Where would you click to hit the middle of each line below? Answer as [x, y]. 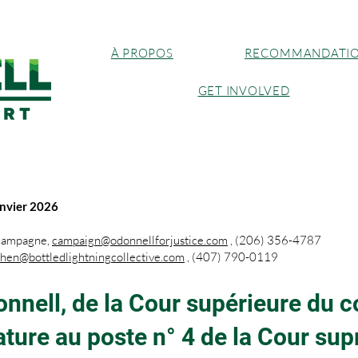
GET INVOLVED [244, 91]
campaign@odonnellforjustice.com [140, 240]
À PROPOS [142, 53]
